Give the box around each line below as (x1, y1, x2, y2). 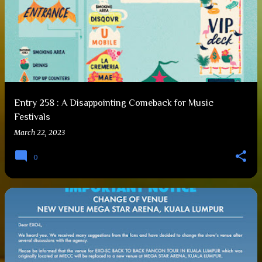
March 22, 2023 (14, 128, 65, 137)
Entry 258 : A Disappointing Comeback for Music (14, 98, 213, 108)
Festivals (14, 112, 50, 122)
